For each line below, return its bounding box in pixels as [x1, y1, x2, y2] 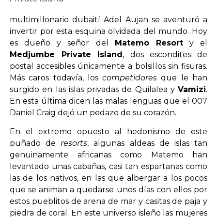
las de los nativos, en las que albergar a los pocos [10, 173, 207, 183]
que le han [161, 73, 208, 83]
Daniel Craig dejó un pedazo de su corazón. [10, 108, 176, 118]
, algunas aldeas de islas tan [87, 138, 208, 148]
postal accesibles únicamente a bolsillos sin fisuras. [10, 62, 207, 71]
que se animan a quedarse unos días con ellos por [10, 185, 207, 194]
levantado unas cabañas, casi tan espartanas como [10, 161, 207, 171]
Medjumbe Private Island [10, 50, 123, 60]
